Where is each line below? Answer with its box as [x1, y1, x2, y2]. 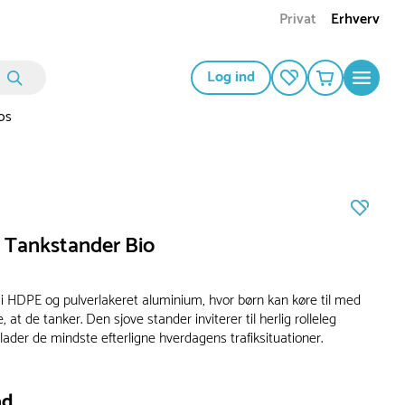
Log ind [207, 65, 255, 90]
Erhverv [331, 7, 380, 33]
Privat [279, 7, 316, 33]
